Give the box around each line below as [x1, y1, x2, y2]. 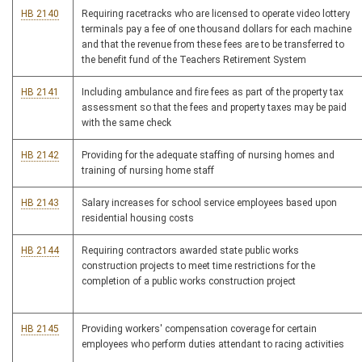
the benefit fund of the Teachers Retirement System [82, 54, 306, 65]
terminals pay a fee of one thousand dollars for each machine [82, 23, 351, 35]
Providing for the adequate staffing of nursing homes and [82, 149, 335, 161]
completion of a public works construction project [82, 276, 296, 287]
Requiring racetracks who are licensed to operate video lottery [82, 8, 350, 19]
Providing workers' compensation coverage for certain [82, 323, 317, 335]
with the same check [82, 117, 171, 128]
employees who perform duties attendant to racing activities [82, 339, 344, 350]
